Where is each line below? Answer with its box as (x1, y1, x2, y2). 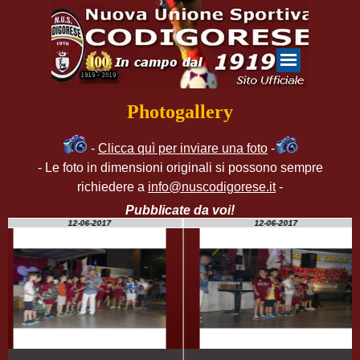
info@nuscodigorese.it (148, 180, 276, 194)
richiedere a (77, 180, 148, 194)
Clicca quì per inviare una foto (98, 141, 268, 155)
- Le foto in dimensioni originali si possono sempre (37, 161, 323, 174)
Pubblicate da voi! (125, 203, 235, 217)
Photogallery (127, 101, 233, 122)
